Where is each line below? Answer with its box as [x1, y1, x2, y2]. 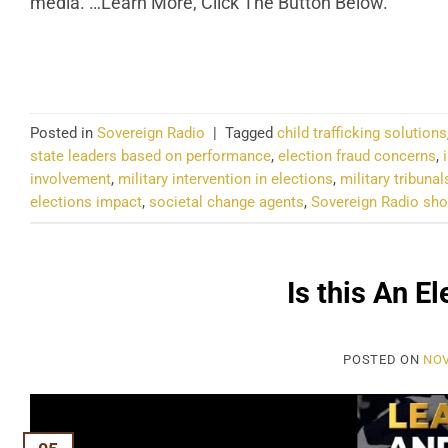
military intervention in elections [118, 169, 333, 188]
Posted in [30, 123, 97, 142]
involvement [30, 169, 111, 188]
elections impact [30, 192, 142, 211]
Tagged [225, 123, 277, 142]
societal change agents [149, 192, 304, 211]
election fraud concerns [278, 146, 436, 165]
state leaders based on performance [30, 146, 271, 165]
